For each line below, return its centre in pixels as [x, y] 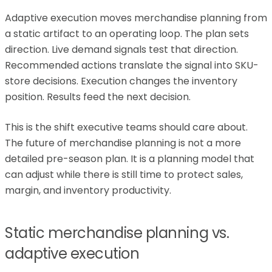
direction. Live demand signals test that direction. [121, 49]
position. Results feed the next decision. [98, 97]
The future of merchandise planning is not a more [123, 143]
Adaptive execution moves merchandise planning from [136, 18]
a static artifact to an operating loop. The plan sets [127, 34]
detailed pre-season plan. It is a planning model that [130, 159]
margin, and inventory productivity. [88, 190]
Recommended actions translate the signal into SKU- [132, 65]
